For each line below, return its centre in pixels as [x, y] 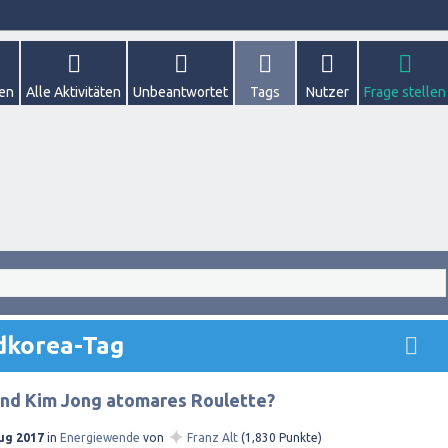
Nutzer [327, 92]
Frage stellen [405, 92]
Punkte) [299, 437]
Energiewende [100, 437]
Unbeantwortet [180, 92]
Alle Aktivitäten [73, 92]
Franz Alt [212, 437]
